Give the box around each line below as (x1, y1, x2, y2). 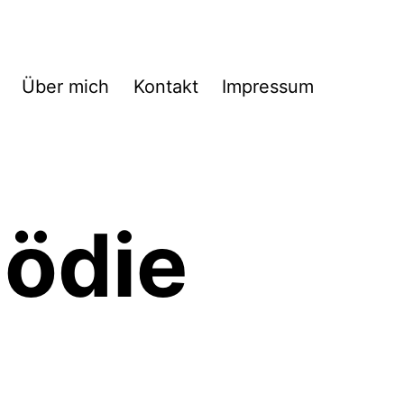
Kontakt (133, 76, 198, 98)
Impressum (222, 76, 314, 98)
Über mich (22, 76, 110, 98)
